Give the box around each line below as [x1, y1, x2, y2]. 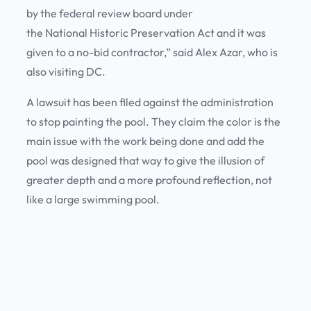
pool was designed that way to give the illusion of [26, 153, 264, 168]
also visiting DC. [26, 65, 110, 79]
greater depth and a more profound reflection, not [26, 173, 272, 187]
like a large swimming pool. [26, 192, 166, 207]
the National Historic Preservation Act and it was [26, 26, 266, 40]
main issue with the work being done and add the [26, 134, 264, 149]
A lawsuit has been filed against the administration [26, 95, 274, 110]
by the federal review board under [26, 6, 193, 21]
